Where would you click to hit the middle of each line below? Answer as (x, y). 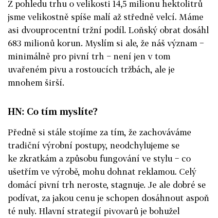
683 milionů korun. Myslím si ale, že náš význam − (106, 43)
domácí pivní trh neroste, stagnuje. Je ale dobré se (107, 185)
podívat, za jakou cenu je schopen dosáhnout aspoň (109, 198)
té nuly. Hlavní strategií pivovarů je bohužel (94, 211)
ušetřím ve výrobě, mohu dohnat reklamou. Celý (102, 172)
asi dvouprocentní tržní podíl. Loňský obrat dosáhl (108, 30)
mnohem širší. (36, 82)
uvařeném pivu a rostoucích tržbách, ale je (91, 69)
